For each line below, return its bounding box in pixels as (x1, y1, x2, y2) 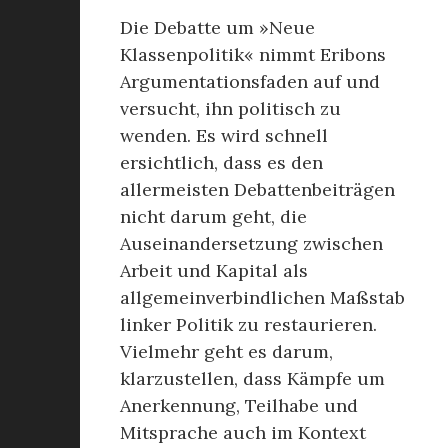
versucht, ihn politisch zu (120, 97, 341, 120)
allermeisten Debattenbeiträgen (120, 178, 395, 201)
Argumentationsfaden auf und (120, 70, 380, 93)
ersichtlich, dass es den (120, 151, 323, 174)
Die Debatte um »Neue (120, 16, 315, 39)
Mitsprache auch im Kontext (120, 421, 366, 444)
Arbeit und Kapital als (120, 259, 308, 282)
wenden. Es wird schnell (120, 124, 328, 147)
